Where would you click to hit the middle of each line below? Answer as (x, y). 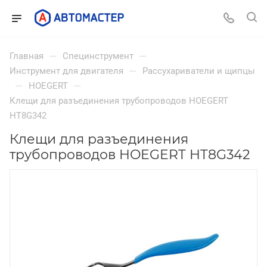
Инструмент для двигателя (66, 71)
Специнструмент (98, 56)
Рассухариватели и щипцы (199, 71)
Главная (27, 56)
